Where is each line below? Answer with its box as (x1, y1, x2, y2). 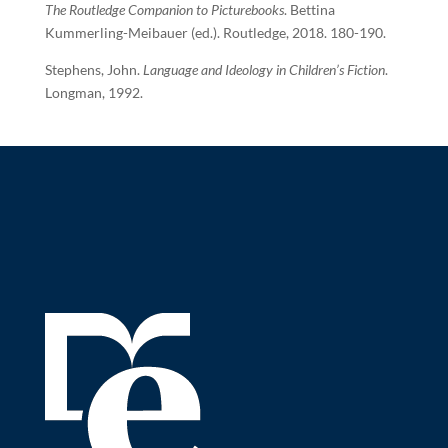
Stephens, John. (44, 61, 143, 78)
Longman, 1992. (44, 84, 143, 101)
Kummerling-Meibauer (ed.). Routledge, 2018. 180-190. (44, 24, 386, 41)
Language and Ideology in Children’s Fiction (142, 61, 385, 78)
